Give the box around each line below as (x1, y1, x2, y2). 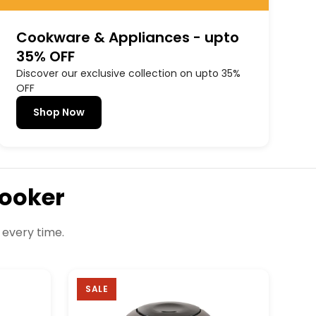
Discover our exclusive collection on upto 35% (16, 66, 241, 81)
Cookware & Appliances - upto (16, 28, 239, 48)
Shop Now (32, 105, 85, 120)
